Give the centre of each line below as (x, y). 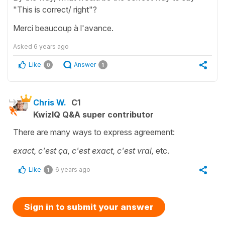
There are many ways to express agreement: (94, 132)
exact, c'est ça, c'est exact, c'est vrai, (83, 150)
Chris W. (50, 102)
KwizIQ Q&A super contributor (93, 114)
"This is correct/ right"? (55, 9)
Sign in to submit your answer (89, 207)
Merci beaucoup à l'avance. (63, 28)
